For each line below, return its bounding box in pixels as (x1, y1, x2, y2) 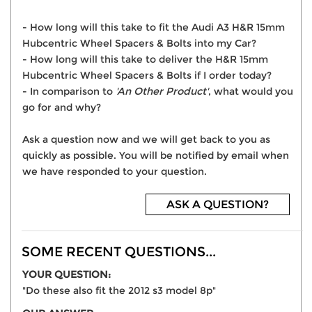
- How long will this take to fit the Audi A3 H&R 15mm (22, 21, 285, 34)
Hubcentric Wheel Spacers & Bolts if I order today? (22, 69, 272, 82)
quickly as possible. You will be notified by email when (22, 149, 289, 162)
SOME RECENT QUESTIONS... (22, 243, 216, 260)
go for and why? (22, 101, 101, 114)
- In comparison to (22, 85, 116, 98)
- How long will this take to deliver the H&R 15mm (22, 53, 268, 66)
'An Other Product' (116, 85, 208, 98)
